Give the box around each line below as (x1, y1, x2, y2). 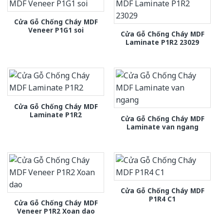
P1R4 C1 (149, 194, 176, 204)
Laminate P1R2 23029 (126, 37, 199, 47)
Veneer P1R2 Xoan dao (17, 206, 95, 216)
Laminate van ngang (126, 122, 199, 131)
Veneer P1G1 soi (28, 25, 84, 35)
